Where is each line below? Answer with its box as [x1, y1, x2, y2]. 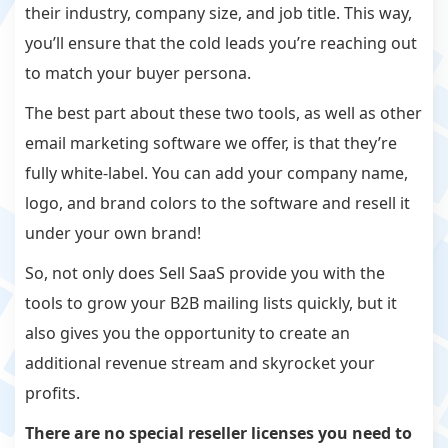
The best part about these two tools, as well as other [25, 102, 422, 125]
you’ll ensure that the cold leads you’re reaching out [25, 32, 417, 55]
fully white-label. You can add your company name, [25, 162, 408, 185]
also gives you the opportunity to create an [25, 322, 350, 345]
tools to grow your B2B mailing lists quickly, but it [25, 292, 397, 315]
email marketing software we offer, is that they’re [25, 132, 397, 155]
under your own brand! [25, 222, 205, 245]
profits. [25, 382, 84, 405]
